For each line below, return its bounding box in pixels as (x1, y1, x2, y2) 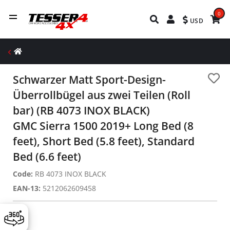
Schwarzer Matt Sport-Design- (13, 72, 166, 87)
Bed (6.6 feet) (13, 149, 81, 164)
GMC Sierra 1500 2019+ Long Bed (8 (13, 119, 194, 133)
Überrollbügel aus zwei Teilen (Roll (13, 88, 190, 102)
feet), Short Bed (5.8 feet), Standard (13, 134, 195, 148)
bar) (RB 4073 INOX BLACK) (13, 103, 150, 118)
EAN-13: (13, 183, 41, 193)
